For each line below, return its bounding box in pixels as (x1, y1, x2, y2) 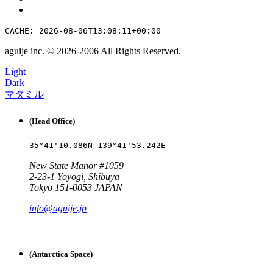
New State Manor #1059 (29, 160, 124, 171)
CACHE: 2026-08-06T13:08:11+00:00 (5, 26, 161, 36)
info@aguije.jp (29, 202, 87, 213)
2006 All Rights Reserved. (79, 46, 181, 57)
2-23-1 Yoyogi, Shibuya (29, 171, 119, 182)
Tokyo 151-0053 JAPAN (29, 182, 122, 193)
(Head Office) (29, 116, 75, 126)
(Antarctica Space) (29, 249, 93, 258)
